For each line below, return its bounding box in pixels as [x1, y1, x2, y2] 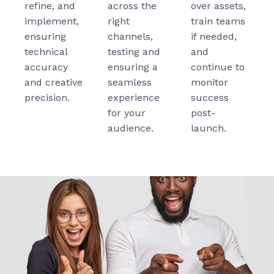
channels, [108, 31, 153, 43]
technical [24, 46, 67, 58]
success [191, 92, 229, 104]
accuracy [24, 61, 68, 73]
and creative [24, 76, 83, 89]
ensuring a [108, 61, 158, 73]
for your [108, 107, 146, 119]
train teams [191, 15, 245, 28]
